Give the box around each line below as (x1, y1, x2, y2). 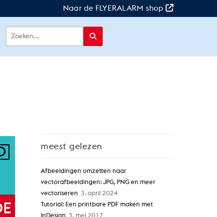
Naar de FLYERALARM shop (62, 4, 166, 12)
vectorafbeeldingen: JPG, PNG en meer (41, 179, 156, 186)
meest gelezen (41, 142, 102, 151)
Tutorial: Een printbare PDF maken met (41, 201, 154, 208)
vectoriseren (41, 190, 78, 197)
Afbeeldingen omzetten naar (41, 168, 127, 174)
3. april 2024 (78, 190, 118, 197)
